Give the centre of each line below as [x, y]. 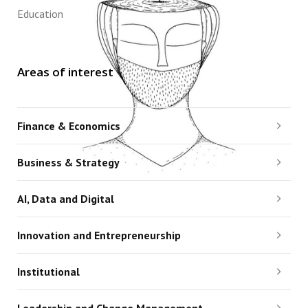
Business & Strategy [68, 163]
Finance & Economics [68, 126]
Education [40, 13]
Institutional [48, 272]
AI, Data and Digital [65, 199]
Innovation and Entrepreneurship [99, 235]
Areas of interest [65, 72]
